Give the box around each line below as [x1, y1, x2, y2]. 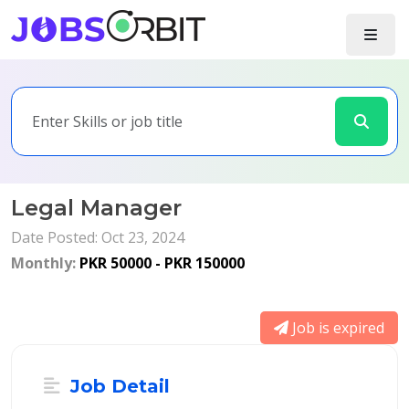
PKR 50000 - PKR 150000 [79, 253, 245, 273]
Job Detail [65, 375, 170, 397]
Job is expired [288, 318, 384, 338]
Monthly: [11, 253, 79, 273]
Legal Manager [11, 194, 182, 221]
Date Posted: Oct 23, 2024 [11, 227, 184, 247]
